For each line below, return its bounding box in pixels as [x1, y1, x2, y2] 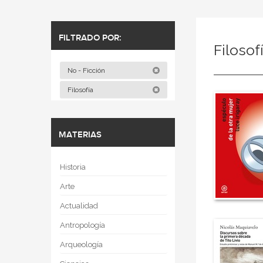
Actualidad [60, 201, 98, 210]
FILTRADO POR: [59, 33, 122, 43]
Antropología [60, 221, 105, 230]
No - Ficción [68, 66, 107, 75]
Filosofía [68, 86, 95, 94]
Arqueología [60, 240, 103, 249]
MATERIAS [59, 130, 102, 140]
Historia [60, 163, 86, 171]
